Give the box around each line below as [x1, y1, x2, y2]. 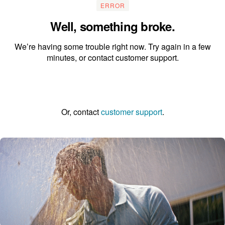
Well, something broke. [50, 18, 175, 35]
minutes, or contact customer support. [46, 52, 179, 63]
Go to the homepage [76, 81, 149, 92]
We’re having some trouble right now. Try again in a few [14, 41, 211, 52]
